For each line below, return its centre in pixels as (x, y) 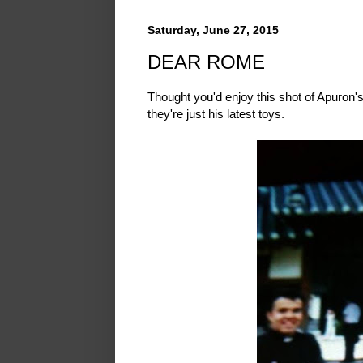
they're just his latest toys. (216, 114)
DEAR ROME (206, 62)
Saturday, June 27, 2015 (213, 30)
